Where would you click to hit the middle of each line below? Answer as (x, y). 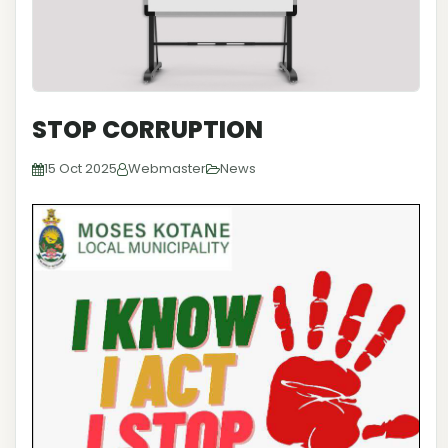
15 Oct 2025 (80, 169)
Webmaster (167, 169)
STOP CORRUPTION (147, 130)
